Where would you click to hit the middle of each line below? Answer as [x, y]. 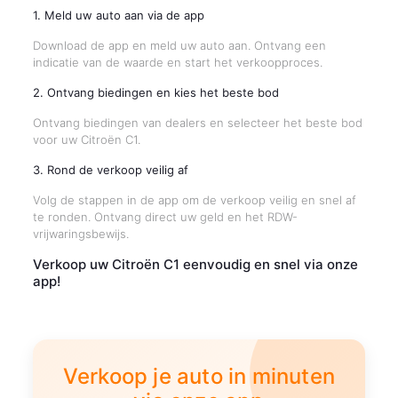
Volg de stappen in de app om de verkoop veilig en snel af [194, 200]
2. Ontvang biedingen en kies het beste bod [155, 92]
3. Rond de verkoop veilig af [110, 170]
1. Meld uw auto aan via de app [118, 15]
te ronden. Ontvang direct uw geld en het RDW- [165, 217]
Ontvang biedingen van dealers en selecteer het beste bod [197, 123]
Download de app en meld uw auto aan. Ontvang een [179, 45]
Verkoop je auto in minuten [199, 376]
